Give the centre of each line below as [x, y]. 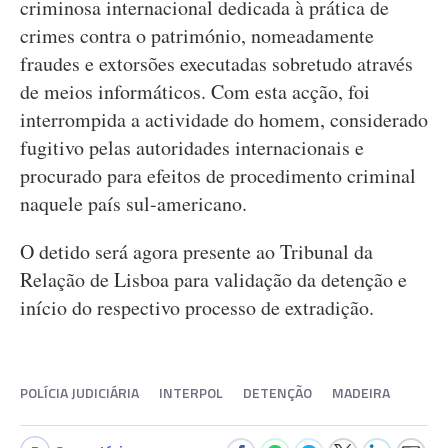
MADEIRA [361, 392]
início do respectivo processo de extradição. [197, 307]
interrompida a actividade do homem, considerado [224, 119]
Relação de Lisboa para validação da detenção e [213, 279]
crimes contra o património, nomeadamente [197, 35]
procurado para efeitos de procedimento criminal [218, 175]
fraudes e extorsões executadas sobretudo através [216, 63]
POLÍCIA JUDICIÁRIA [79, 392]
